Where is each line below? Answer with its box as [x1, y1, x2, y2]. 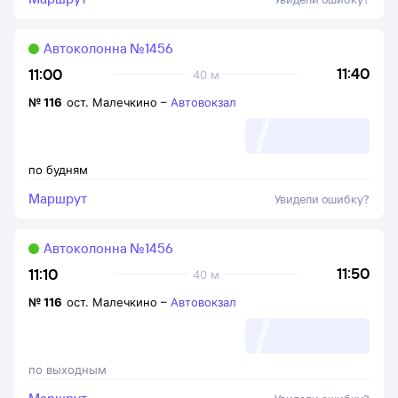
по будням [28, 163, 88, 177]
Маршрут [28, 190, 87, 207]
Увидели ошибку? [275, 192, 370, 206]
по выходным [28, 362, 107, 377]
